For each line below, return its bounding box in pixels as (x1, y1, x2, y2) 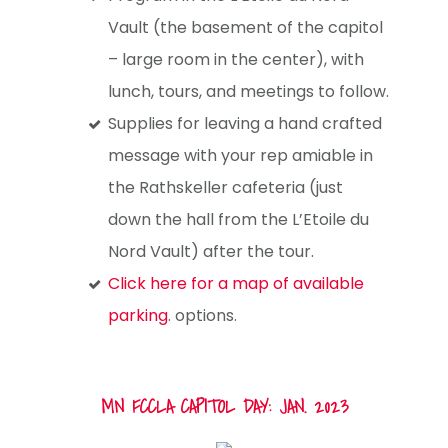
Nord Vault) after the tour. (108, 239, 315, 263)
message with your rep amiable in (108, 143, 374, 167)
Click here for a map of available (108, 271, 365, 295)
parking (108, 303, 169, 327)
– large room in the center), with (108, 47, 365, 71)
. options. (168, 303, 238, 327)
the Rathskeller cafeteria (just (108, 175, 344, 199)
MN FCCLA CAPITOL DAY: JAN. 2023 (100, 391, 348, 421)
